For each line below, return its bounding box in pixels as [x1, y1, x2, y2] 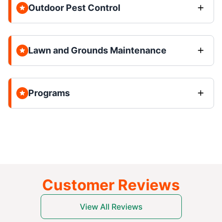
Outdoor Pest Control [28, 2, 120, 13]
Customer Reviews [42, 175, 180, 194]
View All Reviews [79, 201, 143, 212]
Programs [28, 87, 70, 98]
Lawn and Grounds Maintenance [28, 45, 166, 55]
